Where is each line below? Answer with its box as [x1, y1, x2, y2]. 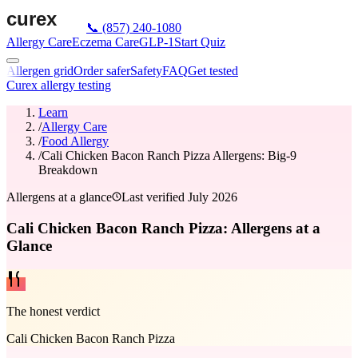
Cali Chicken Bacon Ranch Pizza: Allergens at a [6, 219, 320, 237]
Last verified [121, 190, 188, 204]
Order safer [74, 64, 130, 78]
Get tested [188, 64, 238, 78]
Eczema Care [72, 35, 139, 49]
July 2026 [188, 190, 237, 204]
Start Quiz [174, 35, 225, 49]
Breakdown [38, 163, 97, 177]
